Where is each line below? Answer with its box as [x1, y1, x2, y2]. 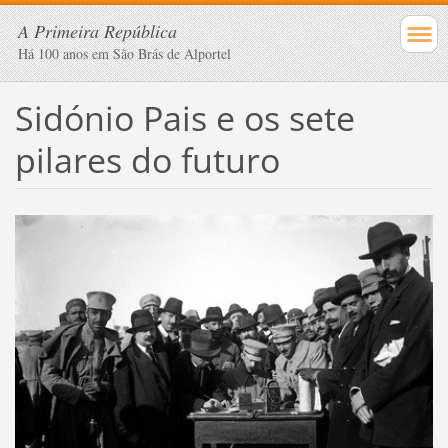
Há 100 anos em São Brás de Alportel [18, 44, 231, 63]
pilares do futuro [14, 136, 280, 183]
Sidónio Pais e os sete [14, 94, 355, 141]
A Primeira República [18, 19, 177, 43]
